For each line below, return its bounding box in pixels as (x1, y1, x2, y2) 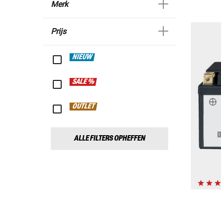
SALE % (72, 78, 95, 86)
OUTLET (72, 103, 96, 111)
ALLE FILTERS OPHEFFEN (74, 134, 145, 143)
